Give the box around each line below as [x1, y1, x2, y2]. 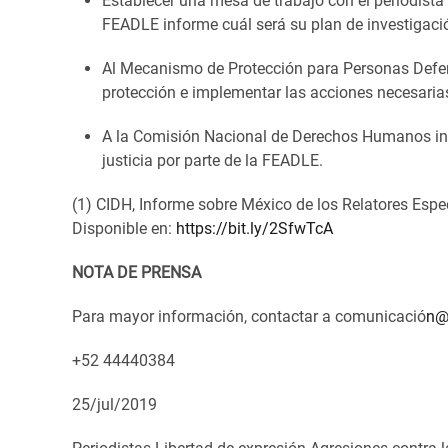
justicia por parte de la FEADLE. [102, 150, 323, 170]
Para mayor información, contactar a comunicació [72, 306, 426, 326]
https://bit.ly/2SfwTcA [176, 218, 333, 238]
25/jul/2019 [72, 394, 157, 414]
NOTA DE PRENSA [72, 262, 201, 282]
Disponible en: [72, 218, 176, 238]
